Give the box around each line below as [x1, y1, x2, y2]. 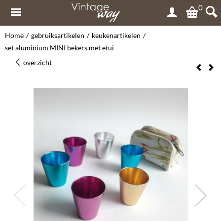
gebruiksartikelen [31, 31, 84, 39]
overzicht [22, 58, 52, 67]
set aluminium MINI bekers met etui [5, 43, 114, 52]
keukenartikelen [92, 31, 141, 39]
